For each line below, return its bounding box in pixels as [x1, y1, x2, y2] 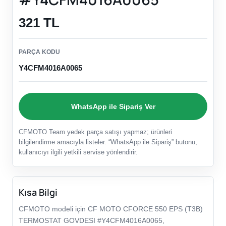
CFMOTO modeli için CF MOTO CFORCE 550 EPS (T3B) [19, 205, 203, 213]
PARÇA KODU [19, 48, 60, 56]
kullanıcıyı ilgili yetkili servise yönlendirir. [19, 148, 138, 156]
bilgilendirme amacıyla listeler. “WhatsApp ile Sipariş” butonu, [19, 138, 197, 146]
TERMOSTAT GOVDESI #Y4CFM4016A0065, [19, 216, 164, 225]
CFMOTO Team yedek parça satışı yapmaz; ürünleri [19, 128, 172, 136]
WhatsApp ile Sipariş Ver [71, 102, 155, 110]
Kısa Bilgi [19, 186, 58, 199]
